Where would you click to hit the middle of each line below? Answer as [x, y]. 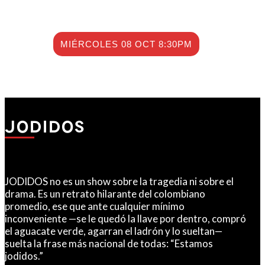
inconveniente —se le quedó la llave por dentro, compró [125, 219]
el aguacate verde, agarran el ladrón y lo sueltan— [114, 231]
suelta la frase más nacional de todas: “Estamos [109, 244]
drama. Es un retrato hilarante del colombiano [105, 194]
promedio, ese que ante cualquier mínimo [95, 206]
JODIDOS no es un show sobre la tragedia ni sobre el [119, 182]
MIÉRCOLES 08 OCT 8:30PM [126, 44]
